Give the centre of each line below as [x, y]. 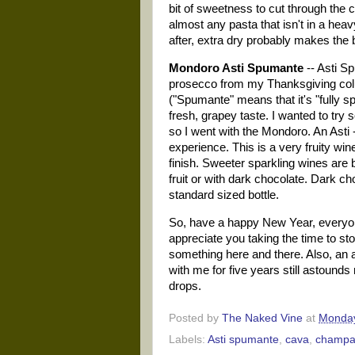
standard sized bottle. [224, 195]
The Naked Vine [262, 318]
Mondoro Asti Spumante [236, 68]
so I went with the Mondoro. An [249, 131]
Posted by [195, 318]
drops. [185, 286]
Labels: [188, 340]
